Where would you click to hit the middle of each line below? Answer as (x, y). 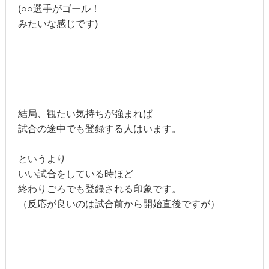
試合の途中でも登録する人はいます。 (99, 129)
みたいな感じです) (58, 24)
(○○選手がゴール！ (59, 9)
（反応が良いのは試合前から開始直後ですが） (119, 204)
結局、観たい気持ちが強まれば (85, 114)
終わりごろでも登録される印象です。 (99, 189)
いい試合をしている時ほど (75, 174)
